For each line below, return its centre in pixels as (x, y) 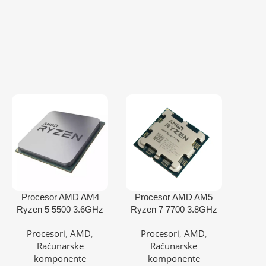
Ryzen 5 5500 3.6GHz (60, 209)
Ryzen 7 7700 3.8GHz (174, 209)
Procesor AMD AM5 (174, 197)
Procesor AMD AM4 (60, 197)
